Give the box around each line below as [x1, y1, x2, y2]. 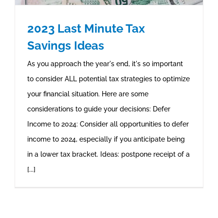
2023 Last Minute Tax [27, 21, 145, 36]
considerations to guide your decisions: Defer [27, 105, 170, 113]
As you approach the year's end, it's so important [27, 60, 183, 68]
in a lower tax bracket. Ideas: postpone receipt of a [27, 150, 190, 159]
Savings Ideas [27, 38, 104, 53]
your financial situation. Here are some [27, 90, 148, 98]
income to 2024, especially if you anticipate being [27, 135, 185, 144]
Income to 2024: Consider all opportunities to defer [27, 120, 189, 128]
